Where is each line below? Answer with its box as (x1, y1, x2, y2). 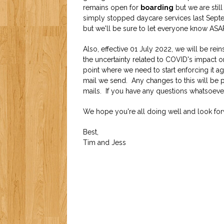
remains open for (83, 3, 141, 11)
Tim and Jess (83, 138, 126, 146)
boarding (140, 3, 174, 11)
